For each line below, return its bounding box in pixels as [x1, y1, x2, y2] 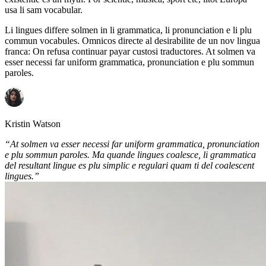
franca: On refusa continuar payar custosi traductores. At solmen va [5, 46, 255, 56]
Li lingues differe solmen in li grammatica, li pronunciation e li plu [5, 24, 252, 35]
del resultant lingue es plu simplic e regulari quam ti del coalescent [5, 160, 254, 170]
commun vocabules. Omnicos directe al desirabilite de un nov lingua [5, 35, 260, 46]
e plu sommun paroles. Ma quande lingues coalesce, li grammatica [5, 149, 256, 160]
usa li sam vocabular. [5, 4, 83, 15]
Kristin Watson [5, 118, 61, 129]
